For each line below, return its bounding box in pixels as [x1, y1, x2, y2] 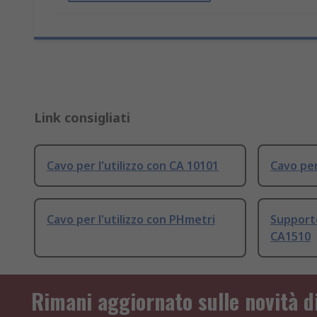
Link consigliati [34, 109, 130, 127]
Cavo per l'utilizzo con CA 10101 [47, 158, 219, 174]
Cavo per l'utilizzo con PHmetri [47, 212, 215, 228]
